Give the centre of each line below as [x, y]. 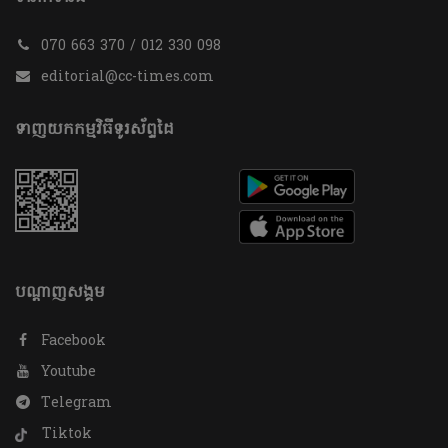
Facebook [71, 342]
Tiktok [64, 435]
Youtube [66, 373]
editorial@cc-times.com [127, 78]
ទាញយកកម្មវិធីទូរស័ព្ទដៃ [94, 130]
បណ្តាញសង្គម [60, 293]
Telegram [74, 404]
